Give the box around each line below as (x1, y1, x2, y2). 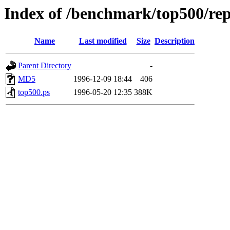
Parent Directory (18, 61, 71, 70)
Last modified (79, 36, 127, 46)
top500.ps (18, 88, 50, 97)
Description (155, 36, 195, 46)
